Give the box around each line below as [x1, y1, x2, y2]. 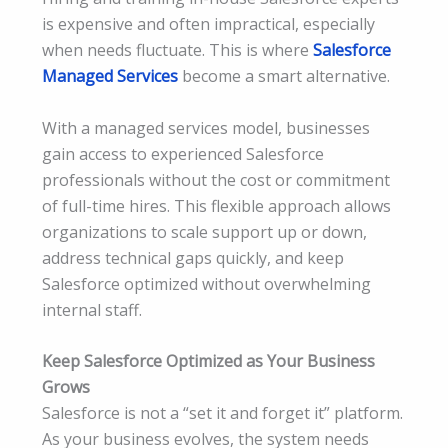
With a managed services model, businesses [42, 116, 370, 139]
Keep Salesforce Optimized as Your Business [42, 350, 375, 373]
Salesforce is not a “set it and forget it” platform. [42, 402, 403, 425]
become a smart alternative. [178, 64, 390, 87]
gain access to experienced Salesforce [42, 142, 324, 165]
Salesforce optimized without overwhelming [42, 272, 371, 295]
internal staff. [42, 298, 142, 321]
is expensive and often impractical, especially [42, 12, 375, 35]
